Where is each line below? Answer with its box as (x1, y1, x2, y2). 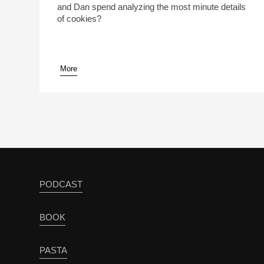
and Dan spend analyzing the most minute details (57, 2, 246, 12)
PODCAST (39, 179, 83, 190)
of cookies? (57, 14, 102, 24)
